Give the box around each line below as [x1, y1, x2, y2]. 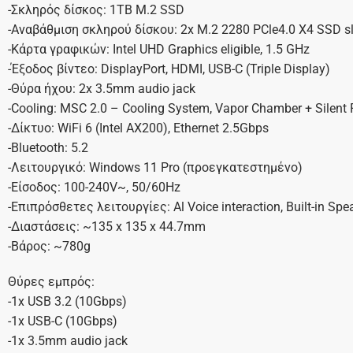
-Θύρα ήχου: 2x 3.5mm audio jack [7, 81, 195, 97]
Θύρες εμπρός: [7, 274, 95, 290]
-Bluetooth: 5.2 [7, 140, 88, 156]
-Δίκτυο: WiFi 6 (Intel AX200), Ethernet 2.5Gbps [7, 121, 269, 136]
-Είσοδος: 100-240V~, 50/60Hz [7, 180, 180, 195]
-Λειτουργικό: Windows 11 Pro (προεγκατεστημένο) [7, 160, 303, 176]
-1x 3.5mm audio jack [7, 333, 128, 349]
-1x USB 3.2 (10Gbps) [7, 294, 127, 310]
